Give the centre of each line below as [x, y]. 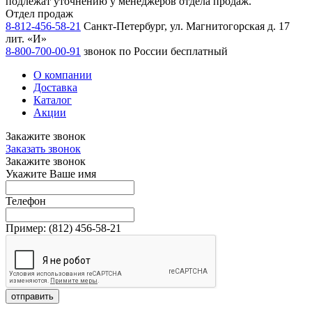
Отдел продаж [39, 14]
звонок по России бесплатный [156, 52]
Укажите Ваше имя [51, 174]
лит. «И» [26, 39]
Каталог [53, 100]
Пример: [27, 228]
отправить [32, 297]
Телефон [26, 201]
